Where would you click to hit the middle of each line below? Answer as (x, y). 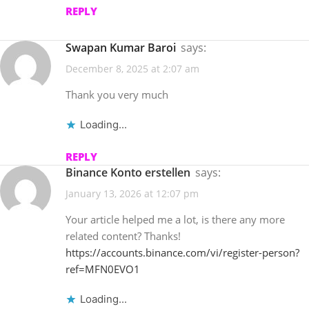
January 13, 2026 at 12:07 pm (132, 194)
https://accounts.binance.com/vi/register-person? (182, 253)
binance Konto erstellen (132, 172)
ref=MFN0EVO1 (103, 269)
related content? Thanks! (123, 236)
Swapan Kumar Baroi (124, 47)
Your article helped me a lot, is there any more (175, 220)
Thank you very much (117, 94)
